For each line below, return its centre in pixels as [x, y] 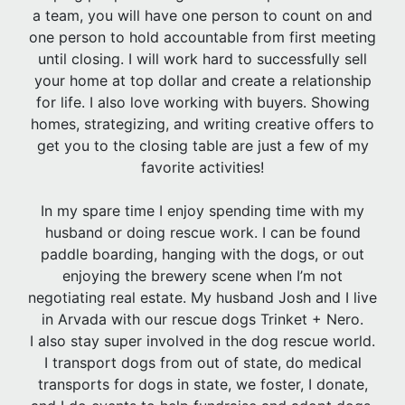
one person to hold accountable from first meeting [202, 37]
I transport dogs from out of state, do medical [202, 362]
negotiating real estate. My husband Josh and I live [202, 297]
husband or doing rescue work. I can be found [202, 232]
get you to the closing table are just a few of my [202, 145]
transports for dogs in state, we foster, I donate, [202, 384]
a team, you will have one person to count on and [202, 15]
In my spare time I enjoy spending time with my [202, 210]
